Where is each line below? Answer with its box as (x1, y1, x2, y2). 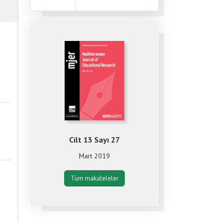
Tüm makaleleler (71, 174, 118, 183)
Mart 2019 (79, 151, 110, 160)
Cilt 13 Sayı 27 (69, 134, 120, 145)
